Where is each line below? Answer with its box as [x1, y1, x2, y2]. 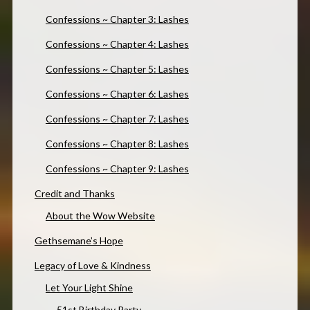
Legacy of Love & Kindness [34, 259, 151, 271]
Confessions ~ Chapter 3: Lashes [45, 12, 189, 25]
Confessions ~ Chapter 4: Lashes [45, 37, 189, 50]
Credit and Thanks [34, 187, 115, 199]
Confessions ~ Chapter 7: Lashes [45, 112, 189, 125]
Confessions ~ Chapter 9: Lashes [45, 162, 189, 174]
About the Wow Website [45, 209, 155, 221]
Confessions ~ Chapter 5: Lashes [45, 62, 189, 75]
